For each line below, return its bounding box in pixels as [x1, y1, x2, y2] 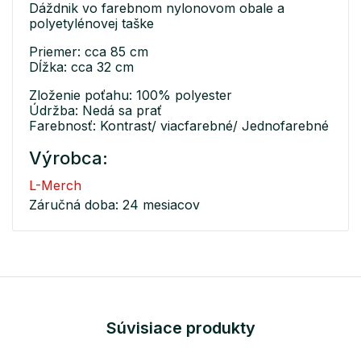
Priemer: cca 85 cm [29, 44, 148, 60]
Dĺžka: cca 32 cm [29, 59, 134, 76]
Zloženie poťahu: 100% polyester [29, 87, 232, 104]
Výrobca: [29, 147, 108, 169]
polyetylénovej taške [29, 15, 154, 32]
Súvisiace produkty [106, 318, 255, 338]
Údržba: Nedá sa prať [29, 102, 162, 119]
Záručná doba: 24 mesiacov [29, 197, 200, 214]
